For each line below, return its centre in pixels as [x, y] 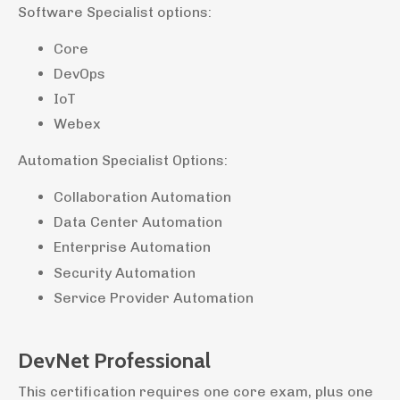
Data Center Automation [138, 222]
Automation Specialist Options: [123, 161]
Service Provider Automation [154, 297]
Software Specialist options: [115, 12]
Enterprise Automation [132, 247]
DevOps [79, 73]
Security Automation [125, 272]
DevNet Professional [114, 360]
